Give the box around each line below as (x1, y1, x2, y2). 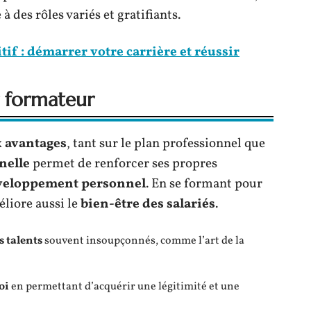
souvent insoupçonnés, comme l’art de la (42, 233, 244, 249)
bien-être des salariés (81, 195, 215, 213)
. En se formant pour (146, 175, 262, 193)
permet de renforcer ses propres (30, 155, 217, 173)
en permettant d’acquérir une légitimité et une (9, 279, 239, 294)
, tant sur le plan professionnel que (67, 135, 265, 153)
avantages (5, 135, 67, 153)
